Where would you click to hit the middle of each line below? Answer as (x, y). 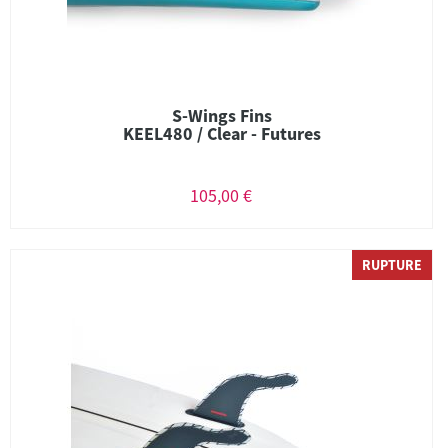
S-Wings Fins (221, 115)
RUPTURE (392, 265)
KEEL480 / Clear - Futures (221, 133)
